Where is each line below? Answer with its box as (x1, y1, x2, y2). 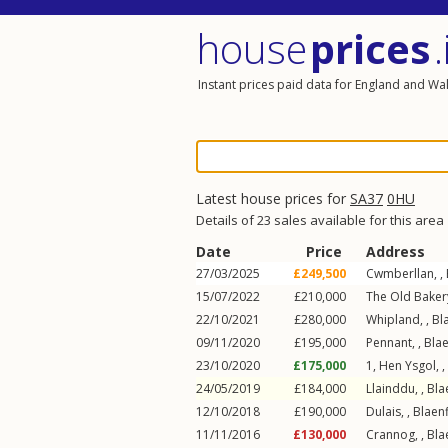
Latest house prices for (196, 189, 350, 208)
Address (366, 242, 425, 261)
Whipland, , (366, 311, 432, 328)
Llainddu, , (366, 380, 427, 397)
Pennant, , (366, 334, 424, 351)
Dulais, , (366, 403, 413, 420)
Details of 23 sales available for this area (196, 211, 444, 229)
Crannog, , (366, 426, 427, 443)
